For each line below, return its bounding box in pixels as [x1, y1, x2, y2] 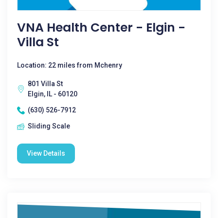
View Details [27, 149, 65, 157]
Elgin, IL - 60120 [28, 90, 77, 98]
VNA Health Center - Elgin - [17, 19, 185, 36]
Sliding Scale [28, 122, 70, 130]
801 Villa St [28, 80, 63, 88]
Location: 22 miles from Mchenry [17, 61, 122, 69]
